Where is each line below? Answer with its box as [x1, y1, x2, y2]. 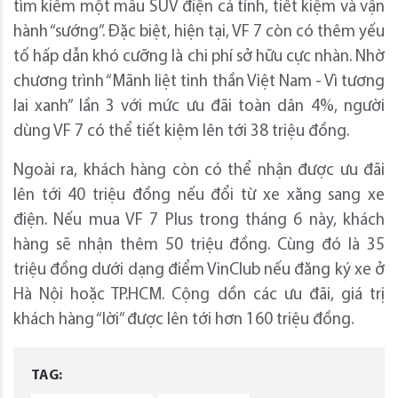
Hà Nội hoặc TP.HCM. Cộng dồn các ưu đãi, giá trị [13, 286, 385, 304]
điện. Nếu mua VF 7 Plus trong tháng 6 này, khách [13, 211, 385, 229]
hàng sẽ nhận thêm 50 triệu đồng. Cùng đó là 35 [13, 236, 385, 254]
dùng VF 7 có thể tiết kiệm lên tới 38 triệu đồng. [13, 123, 349, 140]
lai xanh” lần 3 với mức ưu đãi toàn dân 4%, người [13, 98, 385, 115]
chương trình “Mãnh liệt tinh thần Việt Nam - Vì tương [13, 73, 385, 91]
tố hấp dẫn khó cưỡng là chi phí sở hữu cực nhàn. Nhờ [13, 48, 385, 66]
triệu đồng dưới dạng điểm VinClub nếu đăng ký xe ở [13, 261, 385, 279]
